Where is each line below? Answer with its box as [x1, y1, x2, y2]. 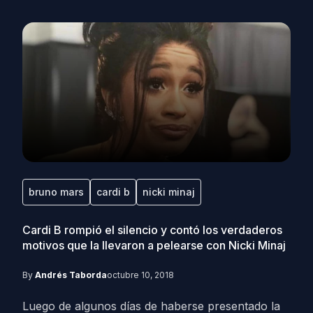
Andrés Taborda [35, 270, 107, 280]
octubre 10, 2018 [107, 270, 174, 280]
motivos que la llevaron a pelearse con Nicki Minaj [22, 238, 286, 252]
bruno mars [29, 186, 84, 198]
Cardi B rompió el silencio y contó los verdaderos [22, 223, 282, 237]
